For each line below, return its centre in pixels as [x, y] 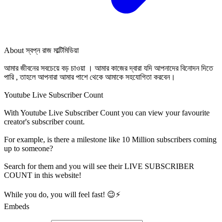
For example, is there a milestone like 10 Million [80, 140]
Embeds [17, 207]
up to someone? [28, 149]
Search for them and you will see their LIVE [74, 166]
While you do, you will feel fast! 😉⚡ [62, 195]
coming [204, 140]
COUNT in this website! [43, 175]
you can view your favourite [165, 113]
